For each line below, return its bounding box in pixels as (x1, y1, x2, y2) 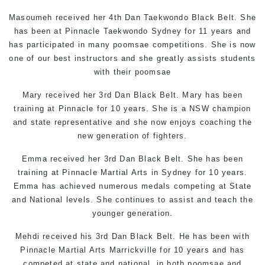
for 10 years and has (157, 245, 245, 254)
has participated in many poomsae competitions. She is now (9, 40, 256, 49)
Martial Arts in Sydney (100, 167, 192, 177)
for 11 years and (182, 26, 251, 35)
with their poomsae (93, 67, 172, 76)
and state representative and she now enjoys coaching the (12, 117, 253, 127)
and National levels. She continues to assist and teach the (12, 195, 253, 204)
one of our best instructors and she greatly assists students (9, 53, 256, 63)
